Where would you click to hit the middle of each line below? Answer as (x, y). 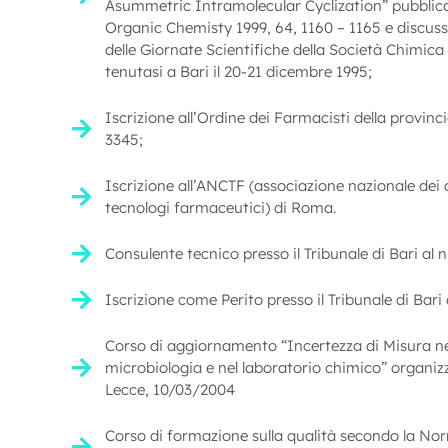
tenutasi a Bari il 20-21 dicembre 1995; (238, 71)
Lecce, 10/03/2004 (169, 389)
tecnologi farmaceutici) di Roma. (220, 207)
